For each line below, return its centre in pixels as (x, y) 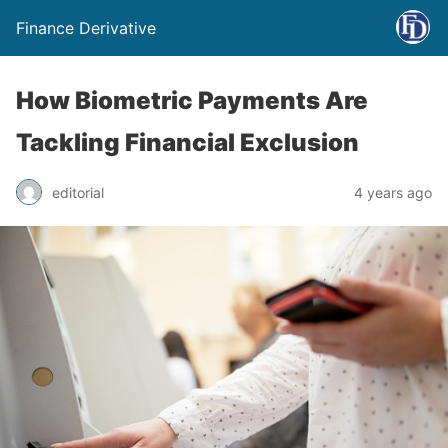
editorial (78, 192)
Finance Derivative (86, 28)
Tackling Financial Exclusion (187, 142)
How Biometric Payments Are (192, 100)
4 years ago (393, 192)
